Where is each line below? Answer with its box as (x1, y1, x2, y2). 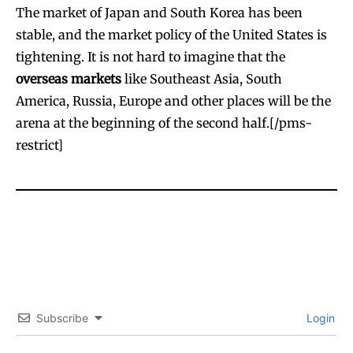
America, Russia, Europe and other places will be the (16, 92, 331, 109)
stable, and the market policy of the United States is (16, 26, 327, 43)
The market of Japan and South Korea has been (16, 4, 303, 20)
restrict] (16, 136, 63, 153)
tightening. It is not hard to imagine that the (16, 48, 285, 65)
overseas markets (16, 70, 121, 87)
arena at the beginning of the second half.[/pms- (16, 114, 312, 131)
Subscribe (36, 310, 88, 325)
